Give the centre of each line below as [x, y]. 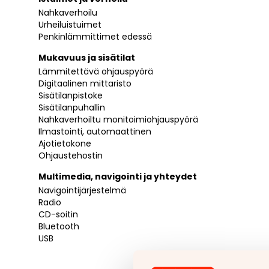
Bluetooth [59, 226]
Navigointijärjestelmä [82, 190]
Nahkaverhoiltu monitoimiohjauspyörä [118, 119]
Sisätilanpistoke [71, 95]
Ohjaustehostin [71, 155]
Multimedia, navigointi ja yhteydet [118, 176]
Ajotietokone [65, 143]
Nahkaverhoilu [68, 12]
